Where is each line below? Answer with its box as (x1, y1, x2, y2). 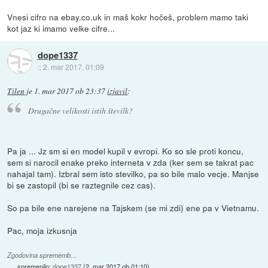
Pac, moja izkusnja (7, 224, 78, 237)
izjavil (107, 85, 128, 96)
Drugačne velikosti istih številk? (28, 105, 133, 117)
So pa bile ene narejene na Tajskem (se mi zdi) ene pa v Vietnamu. (7, 202, 260, 214)
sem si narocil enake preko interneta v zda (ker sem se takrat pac (7, 156, 254, 169)
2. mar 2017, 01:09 (42, 61, 104, 72)
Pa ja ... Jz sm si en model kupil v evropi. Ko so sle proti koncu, (7, 145, 244, 157)
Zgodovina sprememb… (7, 251, 78, 260)
